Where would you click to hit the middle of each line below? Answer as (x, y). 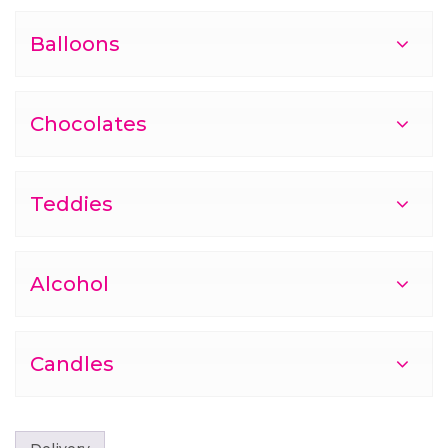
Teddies (71, 203)
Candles (72, 363)
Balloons (75, 43)
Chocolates (88, 123)
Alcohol (69, 283)
